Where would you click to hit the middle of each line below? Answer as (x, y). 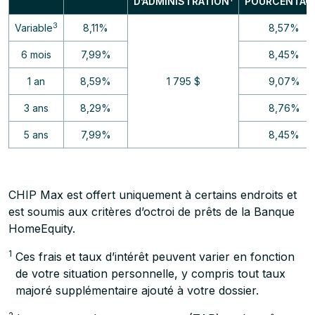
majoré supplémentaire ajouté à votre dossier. (137, 290)
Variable (34, 28)
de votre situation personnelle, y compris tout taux (150, 274)
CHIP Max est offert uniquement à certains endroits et (153, 195)
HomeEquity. (42, 229)
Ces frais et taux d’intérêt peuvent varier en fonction (155, 257)
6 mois (36, 54)
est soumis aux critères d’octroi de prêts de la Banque (152, 212)
